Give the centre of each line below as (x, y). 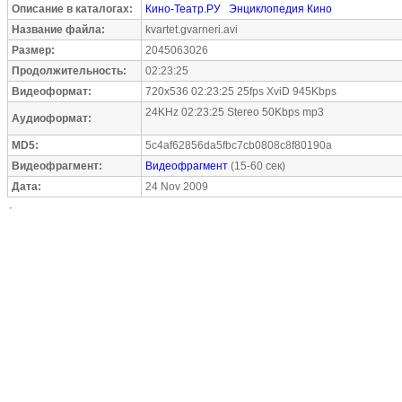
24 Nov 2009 (177, 187)
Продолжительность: (69, 71)
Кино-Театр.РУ (183, 9)
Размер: (33, 50)
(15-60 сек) (257, 166)
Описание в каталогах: (72, 9)
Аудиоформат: (52, 118)
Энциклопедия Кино (280, 9)
